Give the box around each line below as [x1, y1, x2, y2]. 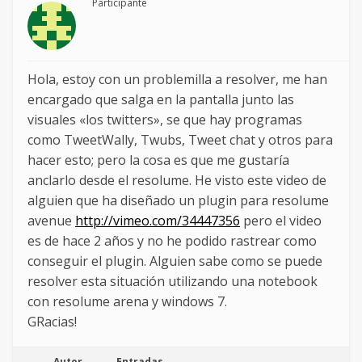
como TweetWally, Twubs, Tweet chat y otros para [27, 131, 333, 149]
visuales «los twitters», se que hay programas [27, 111, 302, 129]
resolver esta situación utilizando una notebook [27, 272, 318, 291]
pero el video [240, 212, 322, 230]
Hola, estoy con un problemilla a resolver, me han [27, 70, 327, 89]
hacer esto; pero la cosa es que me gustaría [27, 151, 289, 170]
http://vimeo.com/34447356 [75, 212, 240, 230]
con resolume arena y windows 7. [27, 293, 227, 311]
